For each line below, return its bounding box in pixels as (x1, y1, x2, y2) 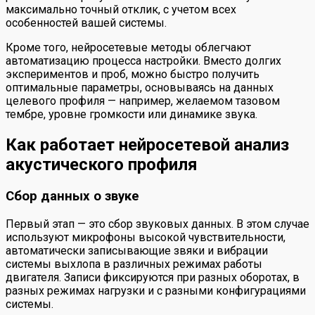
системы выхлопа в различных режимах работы (6, 257, 262, 271)
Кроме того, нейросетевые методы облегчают (6, 41, 251, 55)
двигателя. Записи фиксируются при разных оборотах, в (6, 270, 300, 284)
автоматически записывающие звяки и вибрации (6, 243, 268, 257)
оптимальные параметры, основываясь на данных (6, 81, 274, 95)
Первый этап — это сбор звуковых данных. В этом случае (6, 217, 309, 231)
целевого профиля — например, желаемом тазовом (6, 94, 280, 108)
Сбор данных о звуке (6, 188, 139, 205)
